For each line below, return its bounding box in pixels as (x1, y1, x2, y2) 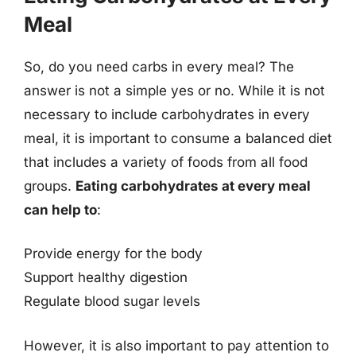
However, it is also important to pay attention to (24, 337, 329, 354)
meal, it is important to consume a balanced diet (24, 130, 332, 146)
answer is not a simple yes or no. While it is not (24, 82, 325, 99)
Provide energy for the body (24, 246, 203, 261)
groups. (24, 177, 75, 194)
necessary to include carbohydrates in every (24, 106, 310, 122)
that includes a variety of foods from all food (24, 153, 308, 170)
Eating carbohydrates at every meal (75, 177, 311, 194)
